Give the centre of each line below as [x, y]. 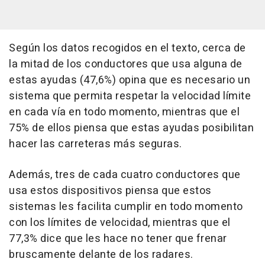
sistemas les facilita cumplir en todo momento [126, 207]
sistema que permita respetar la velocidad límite [130, 96]
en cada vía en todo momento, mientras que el [124, 112]
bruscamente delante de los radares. [101, 255]
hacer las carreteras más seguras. [96, 144]
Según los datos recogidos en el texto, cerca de [127, 49]
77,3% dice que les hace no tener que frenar [118, 239]
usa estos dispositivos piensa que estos [110, 191]
